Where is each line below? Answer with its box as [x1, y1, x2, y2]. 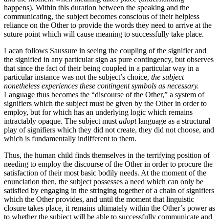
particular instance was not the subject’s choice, [4, 73, 151, 82]
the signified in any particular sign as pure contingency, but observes [4, 55, 214, 64]
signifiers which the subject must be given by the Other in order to [4, 99, 207, 108]
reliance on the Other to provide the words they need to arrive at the [4, 21, 212, 30]
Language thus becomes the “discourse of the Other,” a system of [4, 90, 204, 99]
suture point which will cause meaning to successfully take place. [4, 30, 204, 39]
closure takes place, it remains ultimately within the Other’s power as [4, 204, 215, 213]
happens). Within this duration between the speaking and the [4, 3, 189, 12]
